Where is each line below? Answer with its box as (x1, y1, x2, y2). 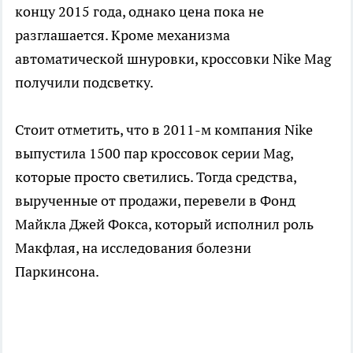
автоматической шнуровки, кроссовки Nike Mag (15, 50, 331, 69)
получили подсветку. (15, 73, 154, 92)
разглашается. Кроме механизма (15, 26, 230, 45)
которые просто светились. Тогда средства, (15, 168, 296, 187)
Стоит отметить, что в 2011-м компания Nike (15, 121, 313, 139)
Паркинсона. (15, 262, 99, 281)
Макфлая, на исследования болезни (15, 239, 251, 258)
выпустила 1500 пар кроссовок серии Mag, (15, 144, 293, 163)
